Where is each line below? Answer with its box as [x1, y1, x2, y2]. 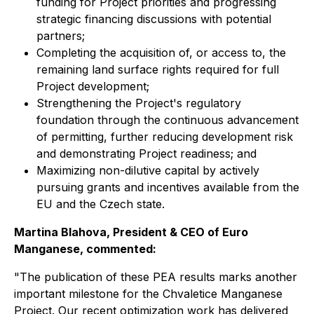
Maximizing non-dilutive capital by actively [36, 163, 259, 177]
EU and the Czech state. [36, 197, 165, 211]
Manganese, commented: [14, 242, 156, 256]
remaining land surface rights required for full [36, 62, 279, 76]
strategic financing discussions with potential [36, 12, 271, 26]
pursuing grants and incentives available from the [36, 180, 299, 194]
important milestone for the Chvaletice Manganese [14, 287, 282, 301]
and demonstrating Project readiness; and [36, 146, 257, 161]
